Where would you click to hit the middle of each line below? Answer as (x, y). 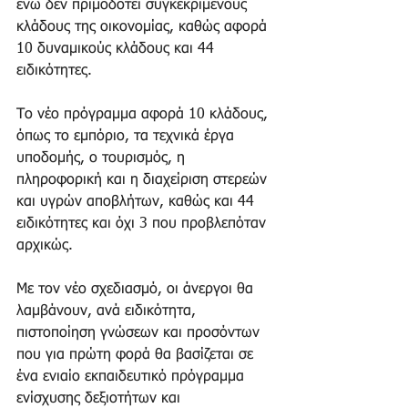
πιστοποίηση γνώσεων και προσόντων (140, 333)
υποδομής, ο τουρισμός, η (103, 158)
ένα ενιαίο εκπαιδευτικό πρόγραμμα (133, 377)
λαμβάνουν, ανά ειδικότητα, (108, 311)
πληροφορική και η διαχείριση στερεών (144, 180)
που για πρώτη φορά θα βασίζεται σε (137, 355)
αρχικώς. (47, 245)
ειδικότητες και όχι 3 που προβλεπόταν (143, 224)
